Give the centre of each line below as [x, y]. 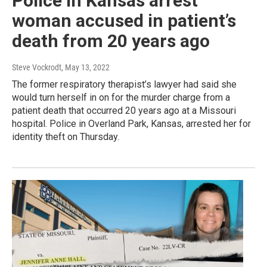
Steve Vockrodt [37, 68]
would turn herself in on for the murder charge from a [121, 98]
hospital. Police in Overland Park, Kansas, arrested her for [131, 124]
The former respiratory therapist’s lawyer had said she [124, 85]
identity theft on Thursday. [66, 137]
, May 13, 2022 [86, 68]
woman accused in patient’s [124, 21]
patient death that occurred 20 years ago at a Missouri [124, 111]
